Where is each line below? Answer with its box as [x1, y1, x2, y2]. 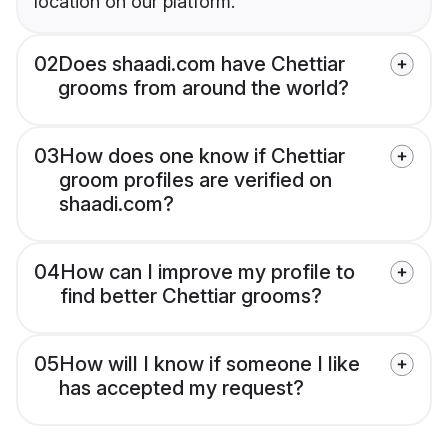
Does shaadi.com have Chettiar [58, 52, 345, 77]
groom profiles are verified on [59, 168, 332, 193]
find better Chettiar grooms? [60, 284, 322, 309]
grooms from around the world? [58, 76, 349, 101]
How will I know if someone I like [59, 352, 360, 377]
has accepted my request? [59, 376, 304, 401]
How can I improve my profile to [60, 260, 355, 285]
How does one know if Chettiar [59, 144, 345, 169]
